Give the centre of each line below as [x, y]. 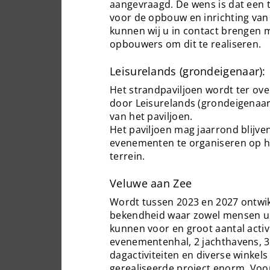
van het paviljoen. [151, 116]
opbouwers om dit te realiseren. [186, 44]
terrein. [127, 156]
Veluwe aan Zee [151, 183]
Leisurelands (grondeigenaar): [188, 71]
